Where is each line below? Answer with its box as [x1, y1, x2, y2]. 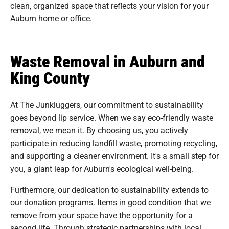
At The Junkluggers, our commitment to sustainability [10, 99, 203, 110]
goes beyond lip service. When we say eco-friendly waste [10, 111, 213, 123]
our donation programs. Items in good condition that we [10, 196, 211, 208]
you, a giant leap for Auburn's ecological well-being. [10, 163, 194, 174]
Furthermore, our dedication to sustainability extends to [10, 184, 209, 195]
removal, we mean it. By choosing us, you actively [10, 124, 188, 135]
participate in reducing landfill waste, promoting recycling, [10, 137, 217, 148]
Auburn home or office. [10, 12, 92, 24]
